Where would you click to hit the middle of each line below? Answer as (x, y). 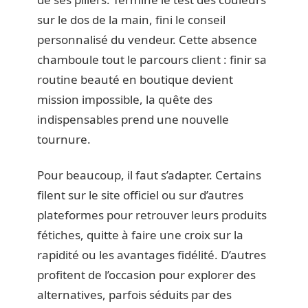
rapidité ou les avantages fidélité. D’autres (152, 254)
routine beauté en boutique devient (135, 79)
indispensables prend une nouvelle (133, 119)
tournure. (64, 139)
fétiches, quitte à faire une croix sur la (140, 234)
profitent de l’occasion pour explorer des (146, 274)
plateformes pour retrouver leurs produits (152, 214)
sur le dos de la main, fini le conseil (131, 20)
